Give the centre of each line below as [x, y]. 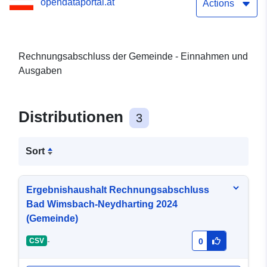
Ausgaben [40, 71]
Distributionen [73, 117]
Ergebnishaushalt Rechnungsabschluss [118, 190]
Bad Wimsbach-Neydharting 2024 [102, 204]
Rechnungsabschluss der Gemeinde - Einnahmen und [133, 57]
